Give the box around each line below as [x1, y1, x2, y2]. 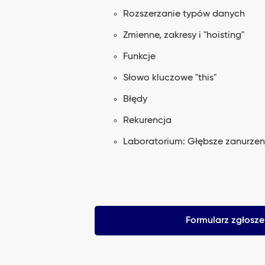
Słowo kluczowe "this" [123, 73, 216, 83]
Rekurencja [123, 116, 172, 125]
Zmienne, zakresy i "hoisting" [123, 31, 244, 40]
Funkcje [123, 52, 156, 62]
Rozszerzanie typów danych [123, 9, 245, 19]
